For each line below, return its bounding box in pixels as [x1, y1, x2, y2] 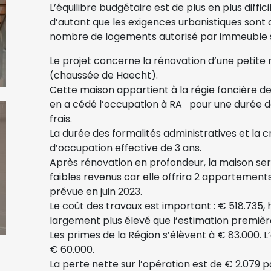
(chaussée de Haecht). [50, 68, 158, 82]
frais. [50, 111, 72, 126]
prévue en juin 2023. [50, 184, 142, 198]
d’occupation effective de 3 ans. [50, 140, 201, 155]
